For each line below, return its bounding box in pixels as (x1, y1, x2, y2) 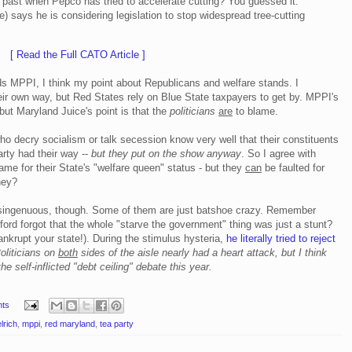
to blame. (233, 104, 278, 117)
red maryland (45, 319, 95, 329)
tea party (100, 319, 134, 329)
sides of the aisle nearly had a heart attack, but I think (78, 246, 327, 258)
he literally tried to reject (226, 232, 335, 244)
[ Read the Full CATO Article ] (10, 48, 145, 60)
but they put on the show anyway (91, 147, 241, 159)
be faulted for (262, 161, 324, 174)
